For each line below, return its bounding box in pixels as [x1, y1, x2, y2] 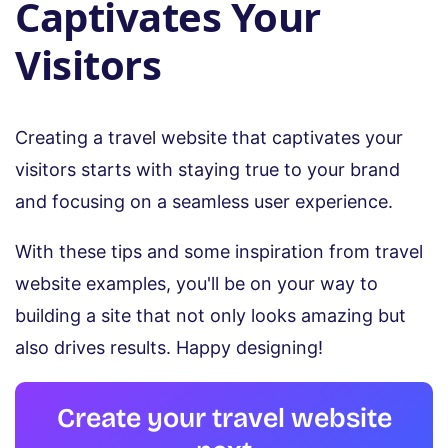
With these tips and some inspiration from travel [15, 241, 423, 263]
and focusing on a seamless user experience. [15, 191, 393, 213]
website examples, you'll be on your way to [15, 273, 378, 295]
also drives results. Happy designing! [15, 337, 323, 359]
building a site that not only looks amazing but [15, 305, 406, 327]
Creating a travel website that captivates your [15, 127, 403, 149]
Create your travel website [56, 402, 392, 435]
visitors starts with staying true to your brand [15, 159, 400, 181]
